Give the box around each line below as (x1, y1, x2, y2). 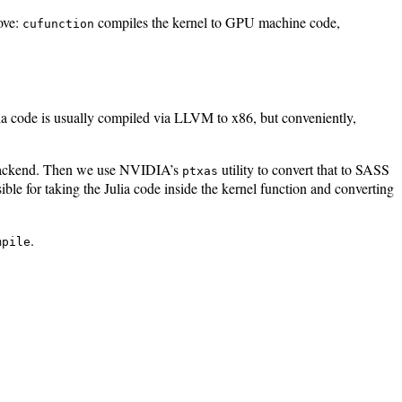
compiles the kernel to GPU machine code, (94, 12, 340, 31)
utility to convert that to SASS (218, 160, 389, 179)
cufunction (22, 16, 94, 31)
